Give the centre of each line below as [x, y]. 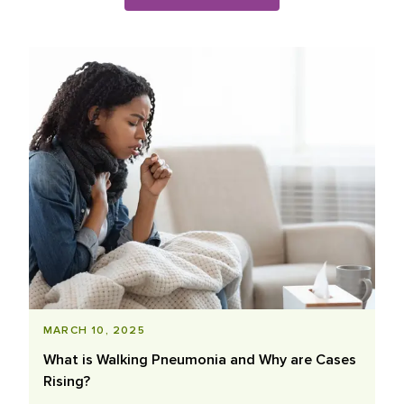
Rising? [67, 382]
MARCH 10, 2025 [94, 331]
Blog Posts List [74, 57]
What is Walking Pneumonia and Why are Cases [200, 360]
